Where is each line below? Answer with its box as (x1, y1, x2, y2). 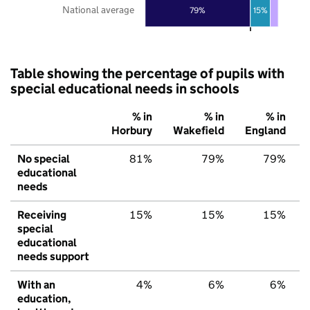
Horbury (111, 123, 152, 137)
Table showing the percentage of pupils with (10, 64, 284, 82)
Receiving (17, 208, 66, 221)
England (245, 123, 286, 137)
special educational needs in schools (10, 80, 239, 97)
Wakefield (173, 123, 224, 137)
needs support (17, 249, 89, 263)
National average (62, 3, 134, 16)
